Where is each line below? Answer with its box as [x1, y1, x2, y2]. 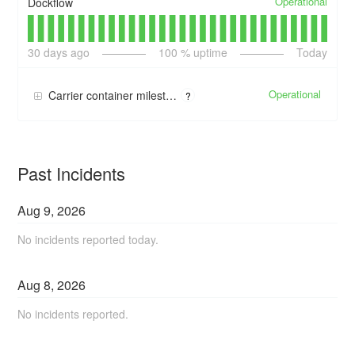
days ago [40, 44, 90, 60]
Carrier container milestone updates [48, 87, 166, 104]
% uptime [177, 44, 227, 60]
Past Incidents [17, 160, 126, 185]
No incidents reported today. [17, 231, 159, 247]
